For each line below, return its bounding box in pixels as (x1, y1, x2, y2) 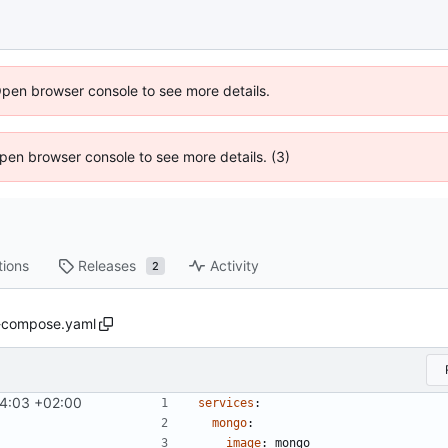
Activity (210, 257, 260, 275)
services (198, 395, 254, 410)
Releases (78, 257, 137, 275)
